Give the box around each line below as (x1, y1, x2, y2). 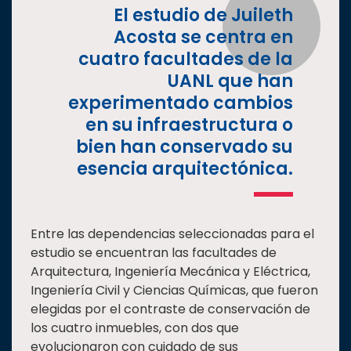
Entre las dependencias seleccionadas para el (31, 225, 314, 244)
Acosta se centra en (114, 25, 293, 50)
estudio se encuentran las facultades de (31, 244, 277, 262)
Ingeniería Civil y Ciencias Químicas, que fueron (31, 281, 318, 300)
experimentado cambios (68, 91, 293, 116)
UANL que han (168, 69, 293, 94)
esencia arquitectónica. (77, 157, 293, 182)
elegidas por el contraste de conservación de (31, 300, 310, 319)
